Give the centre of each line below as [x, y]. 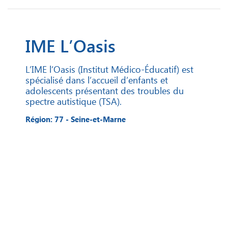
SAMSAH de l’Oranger [112, 208]
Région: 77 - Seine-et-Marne [76, 119]
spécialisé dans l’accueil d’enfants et [97, 80]
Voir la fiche [181, 138]
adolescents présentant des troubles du [105, 91]
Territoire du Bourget [59, 185]
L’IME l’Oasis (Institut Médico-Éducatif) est [109, 69]
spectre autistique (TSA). [74, 101]
